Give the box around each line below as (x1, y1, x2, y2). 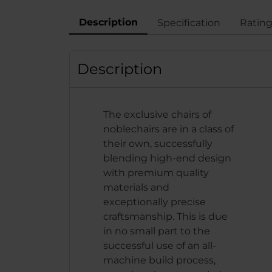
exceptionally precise (103, 196, 206, 208)
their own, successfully (103, 138, 213, 149)
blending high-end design (103, 152, 232, 164)
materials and (103, 182, 170, 193)
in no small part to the (103, 225, 211, 237)
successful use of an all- (103, 240, 217, 251)
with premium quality (103, 167, 209, 178)
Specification (157, 16, 220, 29)
